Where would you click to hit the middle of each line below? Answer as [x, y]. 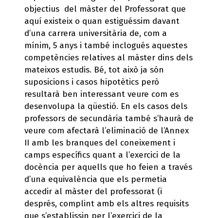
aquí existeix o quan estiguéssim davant [102, 21]
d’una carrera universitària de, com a [96, 33]
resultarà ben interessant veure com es [101, 94]
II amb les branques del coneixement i [100, 143]
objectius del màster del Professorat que [105, 9]
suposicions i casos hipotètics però [92, 82]
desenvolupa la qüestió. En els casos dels [106, 106]
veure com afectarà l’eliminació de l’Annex [107, 130]
